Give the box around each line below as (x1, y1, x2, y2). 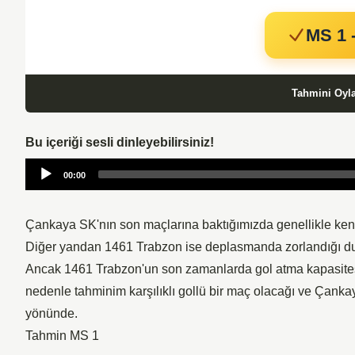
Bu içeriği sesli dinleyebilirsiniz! (25, 135, 214, 149)
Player (25, 178, 61, 193)
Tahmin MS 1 (25, 328, 99, 342)
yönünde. (25, 306, 81, 320)
